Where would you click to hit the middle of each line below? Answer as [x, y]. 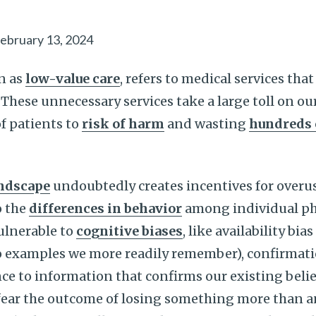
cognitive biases [129, 231]
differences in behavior [105, 208]
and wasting [207, 124]
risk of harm [123, 124]
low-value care [73, 79]
